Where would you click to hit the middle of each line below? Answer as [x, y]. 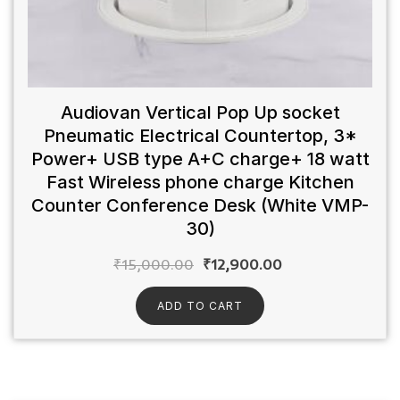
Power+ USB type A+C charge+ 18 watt [200, 158]
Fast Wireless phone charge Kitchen [200, 182]
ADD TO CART [200, 305]
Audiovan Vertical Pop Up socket [200, 112]
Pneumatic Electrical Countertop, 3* [200, 135]
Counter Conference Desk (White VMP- [200, 205]
